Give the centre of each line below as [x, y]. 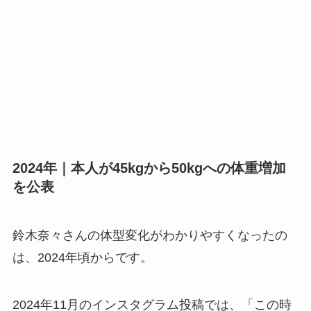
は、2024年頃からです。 [82, 257]
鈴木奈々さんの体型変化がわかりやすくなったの [150, 235]
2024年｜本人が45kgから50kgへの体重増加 [149, 168]
